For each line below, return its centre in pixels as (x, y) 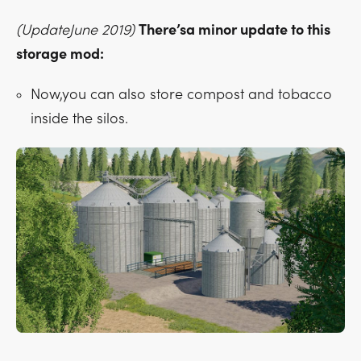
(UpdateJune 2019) (75, 31)
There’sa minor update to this (234, 31)
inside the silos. (79, 119)
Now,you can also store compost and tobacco (181, 95)
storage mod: (60, 55)
